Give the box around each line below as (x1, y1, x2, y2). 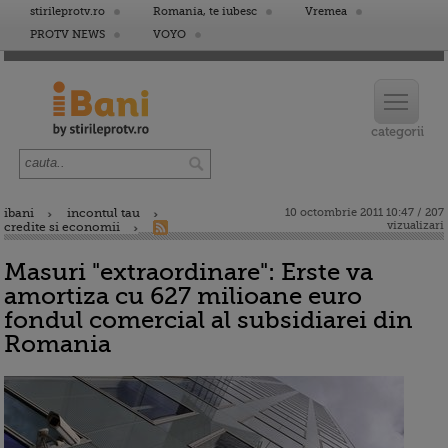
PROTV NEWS (30, 28, 105, 41)
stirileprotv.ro (30, 5, 105, 18)
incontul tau (67, 206, 140, 220)
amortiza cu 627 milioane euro (4, 282, 362, 310)
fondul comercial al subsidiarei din (4, 306, 413, 334)
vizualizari (387, 219, 444, 232)
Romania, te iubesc (153, 5, 257, 18)
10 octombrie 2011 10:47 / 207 (285, 206, 444, 219)
